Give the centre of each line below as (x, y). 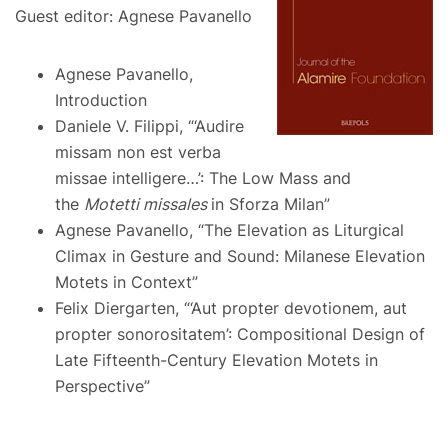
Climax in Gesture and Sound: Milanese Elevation (240, 256)
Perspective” (102, 386)
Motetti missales (147, 204)
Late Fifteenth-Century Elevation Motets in (216, 360)
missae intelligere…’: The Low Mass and (203, 178)
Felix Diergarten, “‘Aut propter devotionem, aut (231, 308)
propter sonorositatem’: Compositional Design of (240, 334)
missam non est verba (138, 152)
